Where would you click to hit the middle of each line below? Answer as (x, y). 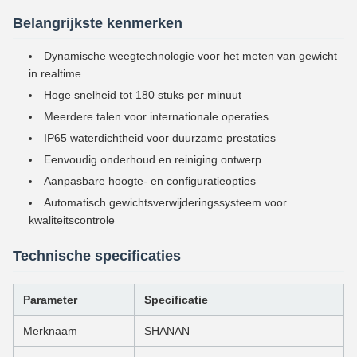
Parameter (50, 299)
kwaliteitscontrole (72, 220)
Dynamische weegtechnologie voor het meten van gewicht (190, 55)
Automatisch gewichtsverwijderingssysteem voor (165, 202)
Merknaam (50, 330)
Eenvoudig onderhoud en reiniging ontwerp (153, 159)
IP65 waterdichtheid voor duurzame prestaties (160, 137)
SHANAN (167, 330)
